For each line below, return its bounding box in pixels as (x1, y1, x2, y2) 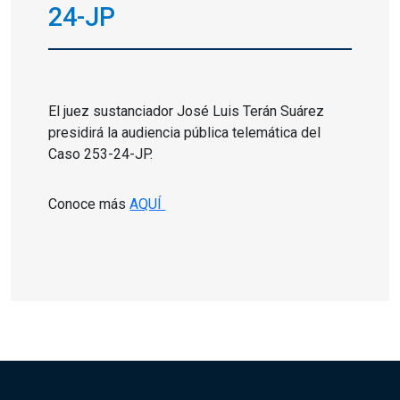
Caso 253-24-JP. (48, 145, 154, 162)
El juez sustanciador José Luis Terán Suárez (48, 102, 325, 120)
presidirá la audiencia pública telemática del (48, 123, 321, 141)
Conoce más (48, 195, 130, 212)
